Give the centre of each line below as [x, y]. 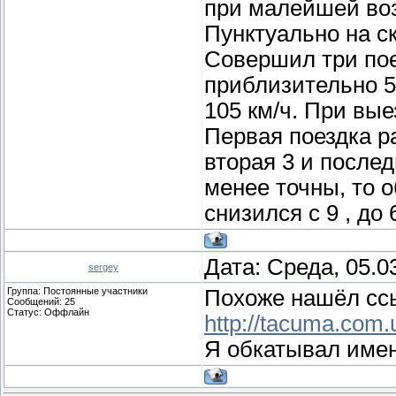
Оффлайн [67, 312]
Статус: [26, 312]
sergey [103, 267]
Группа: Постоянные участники [77, 290]
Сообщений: [36, 301]
